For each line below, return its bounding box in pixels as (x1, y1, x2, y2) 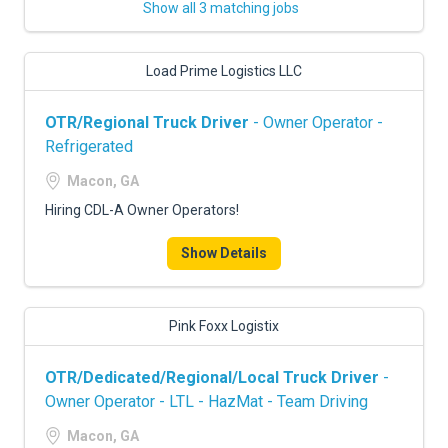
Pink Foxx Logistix (169, 318, 279, 334)
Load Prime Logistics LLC (146, 63, 302, 79)
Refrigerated (45, 137, 133, 156)
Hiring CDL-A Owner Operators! (45, 202, 239, 218)
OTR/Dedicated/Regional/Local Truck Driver (45, 368, 379, 387)
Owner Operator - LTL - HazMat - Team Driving (45, 392, 368, 411)
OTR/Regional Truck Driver (45, 113, 249, 132)
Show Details (181, 245, 267, 261)
